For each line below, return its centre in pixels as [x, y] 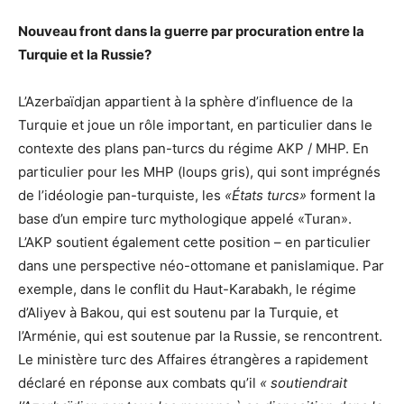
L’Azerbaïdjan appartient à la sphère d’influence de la [185, 102]
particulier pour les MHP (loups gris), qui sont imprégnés [199, 172]
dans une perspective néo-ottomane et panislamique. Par [201, 266]
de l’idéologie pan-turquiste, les [119, 196]
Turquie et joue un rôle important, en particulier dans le [195, 125]
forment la [341, 196]
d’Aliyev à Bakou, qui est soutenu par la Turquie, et [178, 313]
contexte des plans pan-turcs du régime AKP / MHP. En [193, 149]
